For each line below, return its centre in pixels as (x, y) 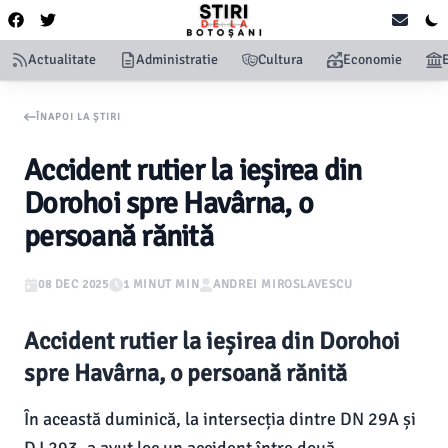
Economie (372, 59)
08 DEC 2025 (73, 284)
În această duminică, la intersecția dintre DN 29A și (220, 419)
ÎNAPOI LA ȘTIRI (78, 116)
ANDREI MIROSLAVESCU (283, 284)
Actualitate (62, 59)
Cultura (280, 59)
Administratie (177, 59)
